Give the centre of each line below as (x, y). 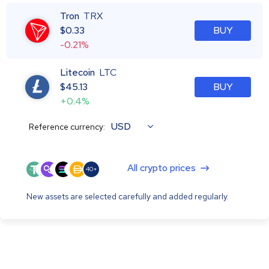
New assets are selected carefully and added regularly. (128, 196)
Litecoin (77, 72)
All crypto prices (162, 168)
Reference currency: (67, 126)
